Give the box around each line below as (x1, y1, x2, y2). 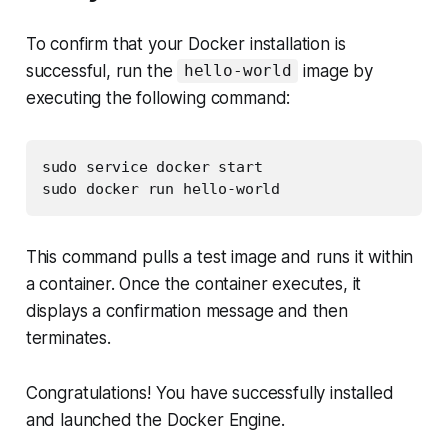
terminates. (25, 327, 111, 348)
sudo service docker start (41, 157, 263, 176)
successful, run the (25, 60, 178, 81)
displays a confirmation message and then (25, 300, 348, 321)
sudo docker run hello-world (41, 179, 281, 198)
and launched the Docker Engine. (25, 409, 285, 430)
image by (298, 60, 373, 81)
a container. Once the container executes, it (25, 273, 362, 294)
